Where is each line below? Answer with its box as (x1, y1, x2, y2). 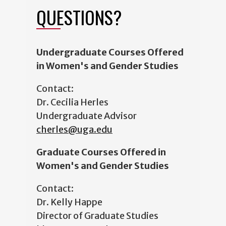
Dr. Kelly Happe (36, 196, 102, 208)
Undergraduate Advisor (36, 110, 137, 122)
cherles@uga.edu (36, 124, 112, 136)
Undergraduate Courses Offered (36, 46, 184, 59)
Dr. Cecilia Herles (36, 96, 108, 108)
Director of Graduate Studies (36, 210, 158, 222)
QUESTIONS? (36, 4, 122, 31)
